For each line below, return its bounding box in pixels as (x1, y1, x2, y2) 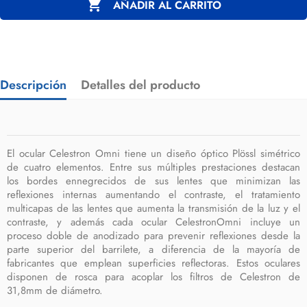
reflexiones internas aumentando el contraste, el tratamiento (7, 187, 300, 202)
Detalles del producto (81, 76, 201, 94)
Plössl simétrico (232, 146, 301, 161)
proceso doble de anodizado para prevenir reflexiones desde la (7, 228, 300, 243)
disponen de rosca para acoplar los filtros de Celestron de (7, 269, 300, 284)
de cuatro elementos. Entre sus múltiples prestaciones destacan (7, 160, 300, 175)
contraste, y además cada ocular (7, 214, 168, 230)
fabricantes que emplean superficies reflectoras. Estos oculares (7, 256, 300, 271)
